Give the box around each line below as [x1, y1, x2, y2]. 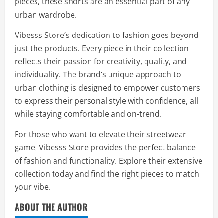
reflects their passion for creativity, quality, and [15, 56, 187, 67]
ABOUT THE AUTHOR [15, 200, 88, 213]
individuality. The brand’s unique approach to [15, 69, 181, 80]
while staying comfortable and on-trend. [15, 109, 162, 119]
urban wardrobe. [15, 9, 77, 20]
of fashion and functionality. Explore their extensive [15, 155, 202, 166]
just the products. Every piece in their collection [15, 43, 189, 54]
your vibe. [15, 182, 51, 192]
